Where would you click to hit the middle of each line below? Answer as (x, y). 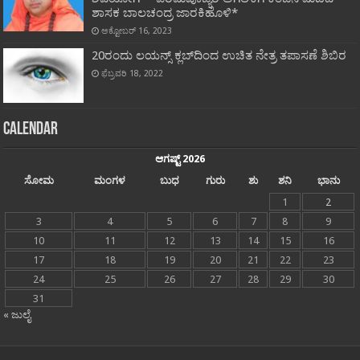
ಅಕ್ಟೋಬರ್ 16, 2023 (137, 31)
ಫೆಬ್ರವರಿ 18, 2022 (133, 74)
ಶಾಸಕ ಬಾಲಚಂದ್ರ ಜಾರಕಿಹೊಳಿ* (165, 13)
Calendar (31, 130)
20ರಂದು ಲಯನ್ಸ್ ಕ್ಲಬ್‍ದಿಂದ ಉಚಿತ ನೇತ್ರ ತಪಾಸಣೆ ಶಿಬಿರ (219, 56)
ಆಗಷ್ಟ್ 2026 (180, 159)
